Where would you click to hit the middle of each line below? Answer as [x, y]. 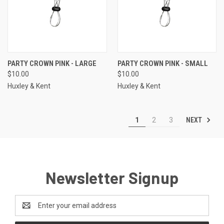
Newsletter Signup [112, 177]
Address [28, 210]
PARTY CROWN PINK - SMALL [162, 63]
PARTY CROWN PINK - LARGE [52, 63]
